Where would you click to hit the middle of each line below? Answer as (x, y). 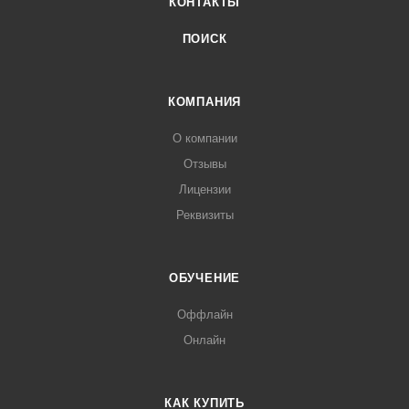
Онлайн (204, 340)
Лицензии (204, 189)
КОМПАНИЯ (204, 102)
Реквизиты (204, 215)
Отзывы (204, 164)
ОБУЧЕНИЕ (204, 278)
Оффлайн (204, 315)
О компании (204, 138)
